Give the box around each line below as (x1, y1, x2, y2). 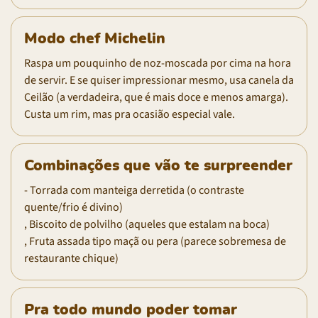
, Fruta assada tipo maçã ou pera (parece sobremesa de (24, 233, 286, 249)
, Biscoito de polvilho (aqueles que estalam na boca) (24, 216, 270, 232)
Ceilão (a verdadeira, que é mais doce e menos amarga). (24, 89, 288, 105)
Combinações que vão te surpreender (24, 158, 292, 173)
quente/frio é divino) (24, 199, 123, 215)
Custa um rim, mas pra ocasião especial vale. (24, 106, 235, 122)
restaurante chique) (24, 250, 119, 266)
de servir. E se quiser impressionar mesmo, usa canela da (24, 72, 294, 88)
